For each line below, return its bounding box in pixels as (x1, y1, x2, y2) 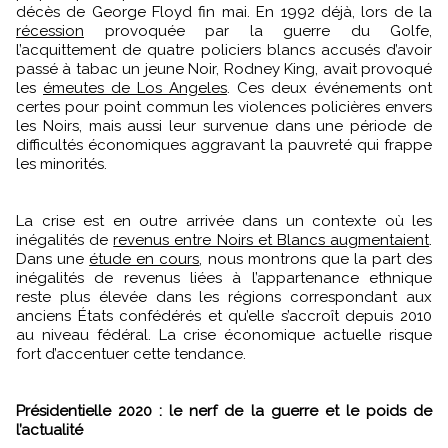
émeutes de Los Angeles (43, 78, 227, 97)
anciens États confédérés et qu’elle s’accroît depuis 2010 (16, 306, 432, 325)
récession (16, 21, 84, 40)
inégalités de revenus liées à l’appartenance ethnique (16, 268, 432, 287)
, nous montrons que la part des (199, 249, 433, 268)
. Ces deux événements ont (227, 78, 432, 97)
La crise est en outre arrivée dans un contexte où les (16, 211, 432, 230)
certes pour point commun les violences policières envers (16, 97, 432, 116)
